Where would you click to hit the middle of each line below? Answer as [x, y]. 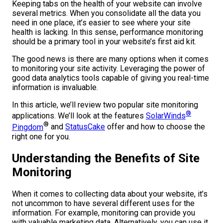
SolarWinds [166, 116]
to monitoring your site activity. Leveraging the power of [109, 69]
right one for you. [41, 136]
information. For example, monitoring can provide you [104, 213]
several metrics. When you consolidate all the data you [106, 13]
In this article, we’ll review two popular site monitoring [105, 105]
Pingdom [28, 127]
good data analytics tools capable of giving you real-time [111, 78]
